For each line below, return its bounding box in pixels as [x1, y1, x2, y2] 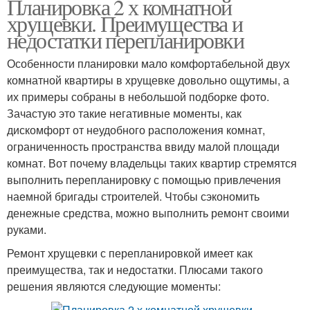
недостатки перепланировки [7, 25, 244, 55]
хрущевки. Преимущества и [7, 8, 243, 38]
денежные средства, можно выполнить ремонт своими [7, 205, 289, 221]
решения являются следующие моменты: [7, 278, 221, 294]
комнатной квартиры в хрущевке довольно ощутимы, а [7, 72, 289, 88]
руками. [7, 221, 46, 237]
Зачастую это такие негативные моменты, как [7, 105, 241, 121]
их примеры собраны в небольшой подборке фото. [7, 89, 269, 104]
